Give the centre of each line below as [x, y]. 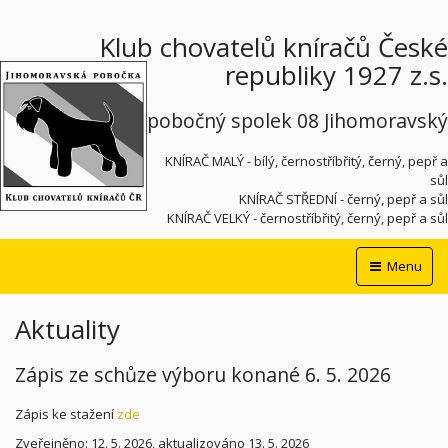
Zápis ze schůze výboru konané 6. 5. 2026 [203, 374]
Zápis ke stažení [64, 414]
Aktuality [67, 328]
